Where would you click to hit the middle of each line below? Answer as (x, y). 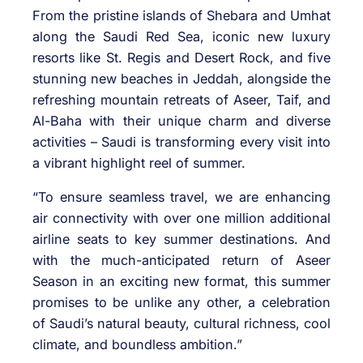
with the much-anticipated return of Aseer (181, 260)
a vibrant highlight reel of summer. (139, 162)
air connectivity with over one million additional (181, 218)
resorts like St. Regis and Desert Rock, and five (181, 57)
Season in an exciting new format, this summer (181, 281)
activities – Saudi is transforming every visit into (181, 141)
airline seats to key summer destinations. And (181, 239)
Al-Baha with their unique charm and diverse (181, 120)
